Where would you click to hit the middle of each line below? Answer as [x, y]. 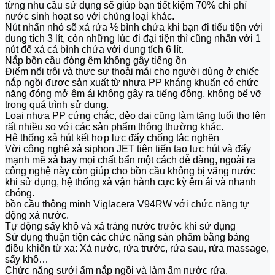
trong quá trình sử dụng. [57, 105]
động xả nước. [37, 215]
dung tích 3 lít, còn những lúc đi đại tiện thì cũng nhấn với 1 [133, 39]
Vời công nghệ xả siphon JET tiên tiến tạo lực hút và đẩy [128, 149]
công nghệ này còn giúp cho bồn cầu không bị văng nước [130, 171]
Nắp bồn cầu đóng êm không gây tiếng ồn [96, 61]
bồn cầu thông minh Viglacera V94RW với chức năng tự [127, 204]
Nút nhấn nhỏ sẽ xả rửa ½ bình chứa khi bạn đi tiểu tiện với [134, 28]
